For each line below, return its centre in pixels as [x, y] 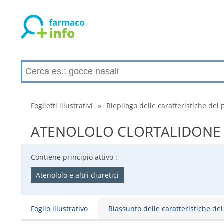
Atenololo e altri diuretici [77, 175]
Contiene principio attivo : [74, 157]
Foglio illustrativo [59, 209]
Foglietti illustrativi [62, 106]
